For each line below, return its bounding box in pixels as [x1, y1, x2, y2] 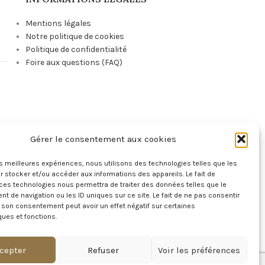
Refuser [88, 244, 119, 256]
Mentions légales [25, 18, 91, 28]
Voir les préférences [158, 244, 241, 256]
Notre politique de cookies [25, 31, 124, 41]
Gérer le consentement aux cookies [30, 134, 177, 144]
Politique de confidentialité [25, 44, 127, 54]
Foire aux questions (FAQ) [25, 57, 122, 67]
